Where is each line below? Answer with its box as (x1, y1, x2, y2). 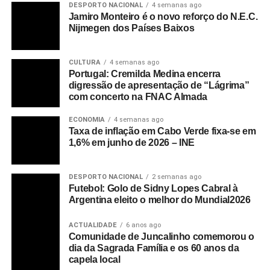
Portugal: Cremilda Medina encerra (68, 69, 221, 80)
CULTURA (68, 58, 101, 67)
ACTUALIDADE (68, 221, 117, 230)
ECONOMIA (68, 116, 105, 124)
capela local (68, 254, 121, 265)
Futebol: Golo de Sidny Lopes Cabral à (68, 183, 238, 194)
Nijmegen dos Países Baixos (68, 23, 195, 34)
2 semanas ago (151, 173, 201, 181)
